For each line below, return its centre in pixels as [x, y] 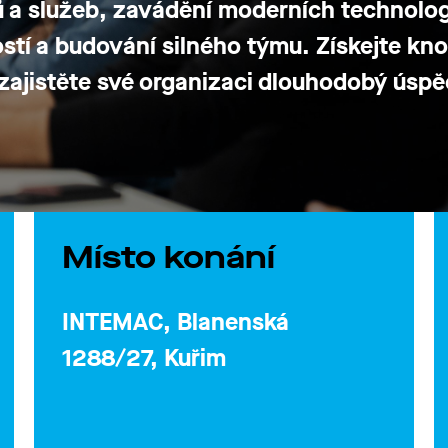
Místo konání [168, 257]
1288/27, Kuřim [144, 358]
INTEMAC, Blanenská [175, 322]
